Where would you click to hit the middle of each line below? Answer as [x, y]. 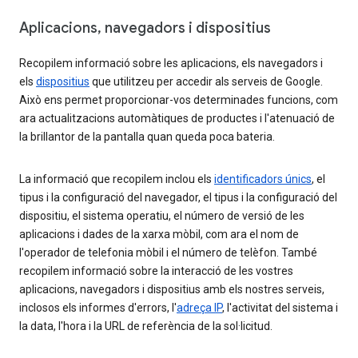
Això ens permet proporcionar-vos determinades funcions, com [179, 100]
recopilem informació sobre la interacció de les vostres [156, 271]
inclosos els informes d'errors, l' [98, 308]
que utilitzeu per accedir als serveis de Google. [206, 82]
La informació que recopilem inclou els [117, 179]
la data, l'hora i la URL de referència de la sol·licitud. [146, 326]
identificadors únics [263, 179]
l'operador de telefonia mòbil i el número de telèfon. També [168, 253]
